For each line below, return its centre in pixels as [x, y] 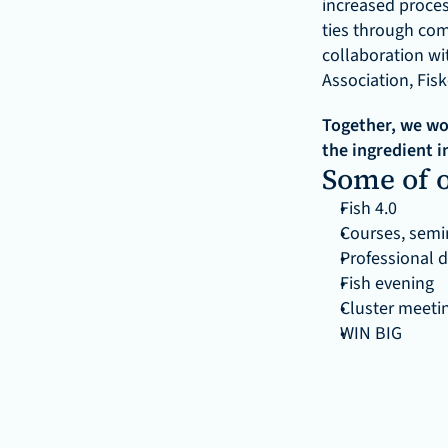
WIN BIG [371, 333]
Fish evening [387, 283]
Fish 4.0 [368, 208]
